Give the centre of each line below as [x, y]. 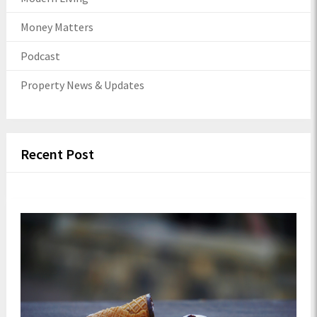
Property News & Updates [82, 85]
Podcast [40, 56]
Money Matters [57, 27]
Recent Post [57, 154]
